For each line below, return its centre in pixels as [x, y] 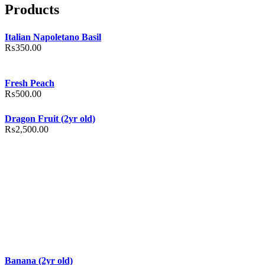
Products [32, 9]
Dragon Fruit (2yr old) [50, 118]
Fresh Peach [30, 83]
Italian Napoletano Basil [53, 37]
